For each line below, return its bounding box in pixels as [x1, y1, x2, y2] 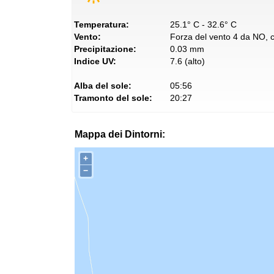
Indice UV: [74, 56, 116, 66]
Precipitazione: [74, 44, 136, 54]
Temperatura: [74, 20, 129, 29]
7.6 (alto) [169, 56, 205, 66]
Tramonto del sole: [74, 93, 152, 103]
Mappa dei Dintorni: [75, 129, 165, 139]
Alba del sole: [74, 81, 131, 91]
